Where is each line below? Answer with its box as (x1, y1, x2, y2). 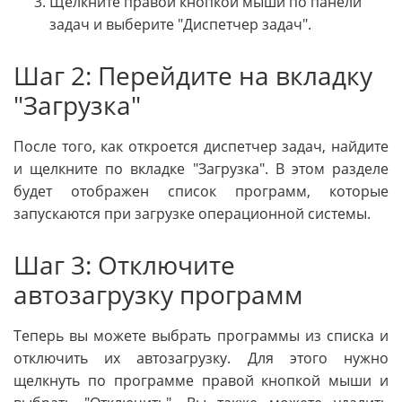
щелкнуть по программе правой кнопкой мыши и (13, 371, 389, 391)
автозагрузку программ (13, 277, 303, 312)
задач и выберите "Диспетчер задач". (49, 14, 311, 35)
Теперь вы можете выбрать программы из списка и (13, 326, 389, 346)
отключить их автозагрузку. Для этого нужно (13, 348, 389, 369)
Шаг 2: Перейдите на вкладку (13, 58, 372, 93)
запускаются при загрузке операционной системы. (13, 204, 371, 224)
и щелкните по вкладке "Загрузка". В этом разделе (13, 159, 389, 179)
